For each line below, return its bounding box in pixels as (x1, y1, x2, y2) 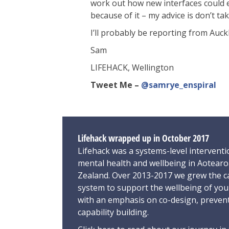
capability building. (78, 207, 149, 218)
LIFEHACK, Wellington (90, 62, 174, 73)
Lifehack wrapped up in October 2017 (78, 132, 209, 144)
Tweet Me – (90, 79, 141, 90)
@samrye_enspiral (141, 79, 216, 90)
